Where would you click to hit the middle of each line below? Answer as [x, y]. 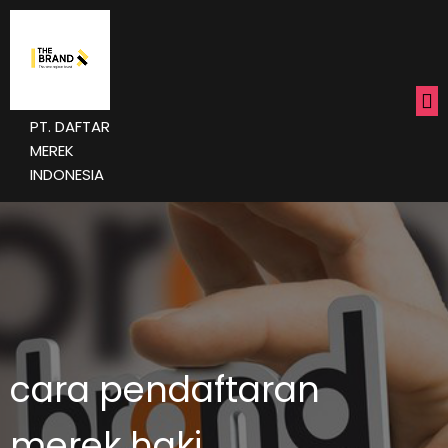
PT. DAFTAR [70, 126]
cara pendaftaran [165, 389]
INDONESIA [67, 174]
